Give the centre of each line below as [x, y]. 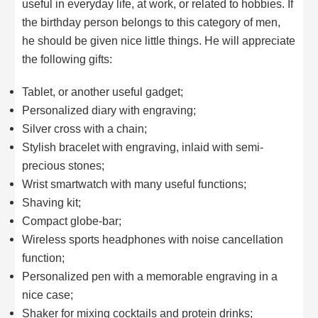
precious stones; [64, 166]
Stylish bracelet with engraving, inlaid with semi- [143, 147]
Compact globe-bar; [72, 221]
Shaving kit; [52, 203]
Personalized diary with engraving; [109, 110]
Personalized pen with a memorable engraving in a [150, 276]
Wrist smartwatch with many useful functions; [135, 184]
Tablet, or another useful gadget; [103, 92]
